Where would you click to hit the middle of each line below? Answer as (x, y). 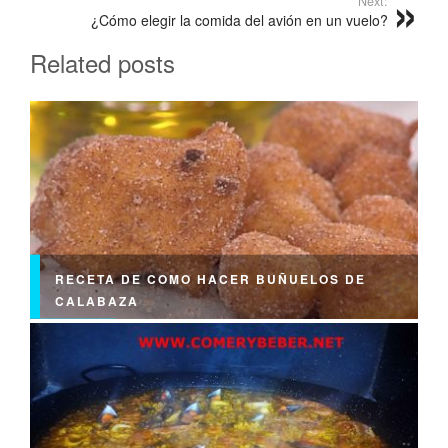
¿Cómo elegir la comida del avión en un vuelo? (239, 19)
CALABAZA (97, 300)
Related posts (102, 62)
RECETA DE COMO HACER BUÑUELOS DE (210, 278)
